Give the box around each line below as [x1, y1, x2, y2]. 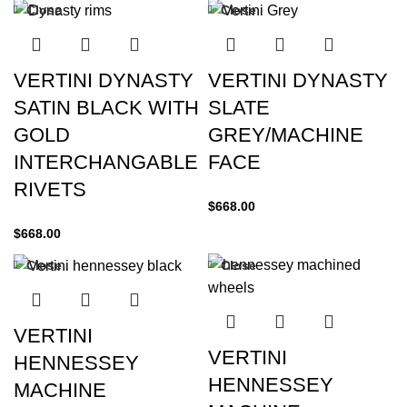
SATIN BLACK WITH [14, 95, 199, 119]
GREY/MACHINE [208, 123, 363, 146]
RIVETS [14, 177, 86, 201]
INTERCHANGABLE [14, 150, 198, 174]
